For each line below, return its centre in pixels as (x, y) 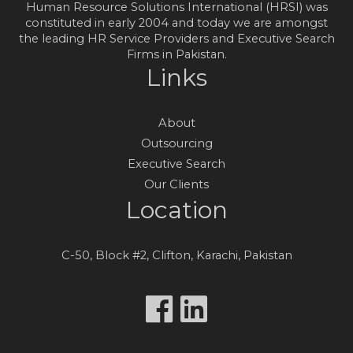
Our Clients (176, 184)
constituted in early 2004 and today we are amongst (176, 22)
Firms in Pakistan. (176, 54)
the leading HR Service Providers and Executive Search (176, 38)
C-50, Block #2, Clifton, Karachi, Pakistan (176, 255)
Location (176, 210)
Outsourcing (176, 143)
